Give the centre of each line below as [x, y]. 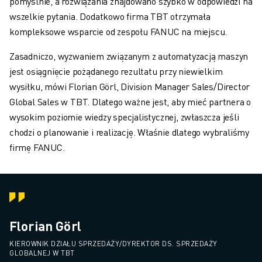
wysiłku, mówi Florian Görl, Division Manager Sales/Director [130, 87]
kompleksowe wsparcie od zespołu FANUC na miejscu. [118, 32]
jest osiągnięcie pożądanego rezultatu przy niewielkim [116, 71]
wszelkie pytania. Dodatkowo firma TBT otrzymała [110, 16]
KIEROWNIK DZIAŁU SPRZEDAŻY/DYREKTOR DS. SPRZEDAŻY [113, 244]
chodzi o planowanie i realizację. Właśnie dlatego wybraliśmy [129, 132]
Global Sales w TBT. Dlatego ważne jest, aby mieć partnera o [130, 102]
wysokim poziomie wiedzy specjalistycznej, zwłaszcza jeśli [124, 117]
